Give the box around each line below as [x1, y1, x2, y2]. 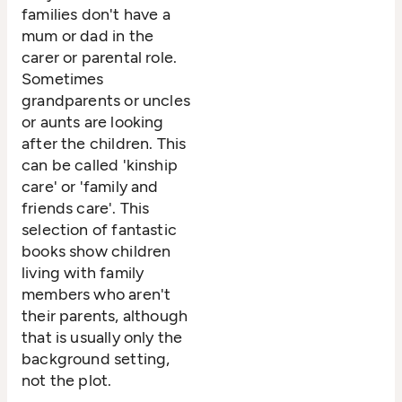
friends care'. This [22, 198, 150, 219]
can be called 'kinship [22, 155, 178, 176]
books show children [22, 241, 171, 262]
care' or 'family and [22, 177, 159, 197]
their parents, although [22, 306, 188, 327]
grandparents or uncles [22, 91, 190, 111]
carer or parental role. [22, 48, 178, 68]
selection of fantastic [22, 220, 177, 240]
